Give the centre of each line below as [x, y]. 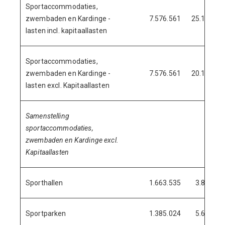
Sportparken [46, 213]
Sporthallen [44, 183]
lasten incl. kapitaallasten [66, 31]
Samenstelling [47, 116]
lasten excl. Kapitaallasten [68, 85]
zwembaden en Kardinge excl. [72, 140]
